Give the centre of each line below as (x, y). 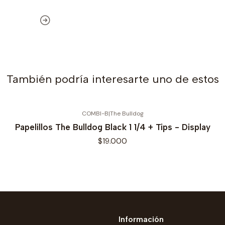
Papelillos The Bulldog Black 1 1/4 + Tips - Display (113, 127)
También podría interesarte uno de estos (113, 79)
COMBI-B (95, 114)
